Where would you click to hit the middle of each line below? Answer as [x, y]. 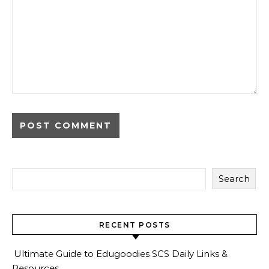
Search [234, 179]
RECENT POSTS [134, 225]
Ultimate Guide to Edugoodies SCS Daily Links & [121, 254]
